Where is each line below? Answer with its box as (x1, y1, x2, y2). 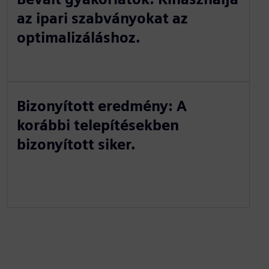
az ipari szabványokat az (16, 10, 188, 27)
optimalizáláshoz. (16, 29, 141, 46)
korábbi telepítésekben (16, 116, 179, 134)
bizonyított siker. (16, 136, 136, 153)
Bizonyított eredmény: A (16, 97, 187, 115)
